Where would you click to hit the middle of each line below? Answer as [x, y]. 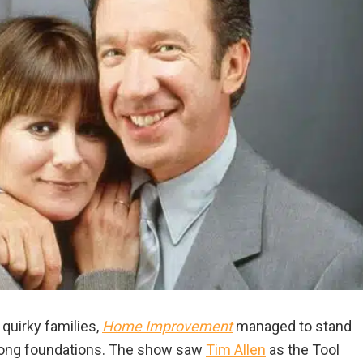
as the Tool [303, 349]
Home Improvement [167, 326]
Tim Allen [236, 349]
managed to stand [292, 326]
